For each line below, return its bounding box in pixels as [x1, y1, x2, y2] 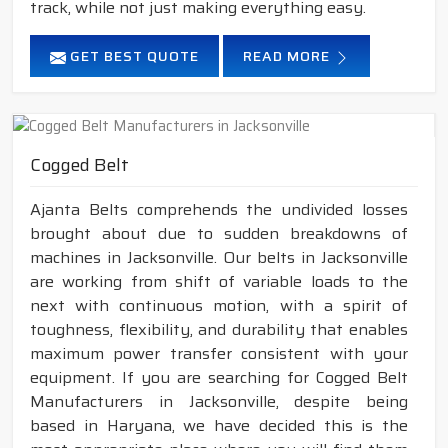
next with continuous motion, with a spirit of [30, 293, 408, 319]
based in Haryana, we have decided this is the [30, 413, 408, 439]
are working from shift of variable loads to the [30, 269, 408, 295]
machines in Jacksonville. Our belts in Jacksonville [30, 245, 408, 271]
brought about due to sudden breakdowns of [30, 221, 408, 247]
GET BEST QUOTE [66, 45, 199, 68]
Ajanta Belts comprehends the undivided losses [30, 197, 408, 223]
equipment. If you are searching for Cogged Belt [30, 365, 408, 391]
